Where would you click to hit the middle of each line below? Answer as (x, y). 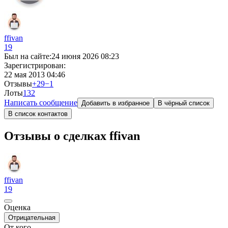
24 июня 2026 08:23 (85, 56)
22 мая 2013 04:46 (35, 75)
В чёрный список (184, 103)
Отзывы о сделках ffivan (72, 136)
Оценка (17, 207)
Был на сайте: (28, 56)
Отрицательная (32, 217)
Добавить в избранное (116, 103)
